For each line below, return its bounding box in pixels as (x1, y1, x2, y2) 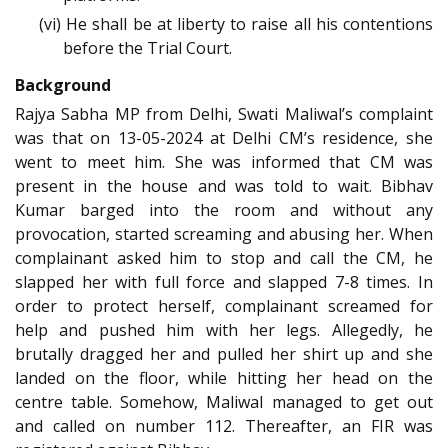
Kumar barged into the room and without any (15, 198, 433, 221)
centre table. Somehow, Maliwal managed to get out (15, 390, 433, 413)
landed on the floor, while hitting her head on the (15, 366, 433, 389)
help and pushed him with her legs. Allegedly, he (15, 318, 433, 341)
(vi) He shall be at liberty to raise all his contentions (39, 13, 433, 36)
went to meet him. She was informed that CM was (15, 150, 433, 173)
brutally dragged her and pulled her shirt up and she (15, 342, 433, 365)
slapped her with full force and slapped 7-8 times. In (15, 270, 433, 293)
